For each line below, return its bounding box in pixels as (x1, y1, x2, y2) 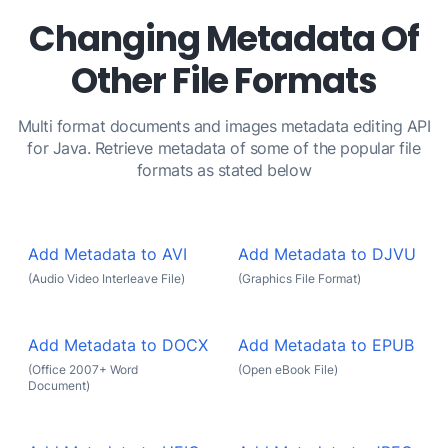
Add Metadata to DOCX (28, 335, 208, 355)
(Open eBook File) (238, 361, 338, 377)
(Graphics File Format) (238, 270, 361, 286)
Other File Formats (70, 55, 378, 105)
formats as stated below (136, 160, 312, 180)
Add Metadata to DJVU (238, 244, 416, 264)
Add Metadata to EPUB (238, 335, 414, 355)
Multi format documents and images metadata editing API (17, 116, 431, 136)
